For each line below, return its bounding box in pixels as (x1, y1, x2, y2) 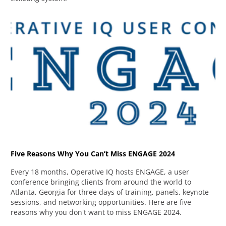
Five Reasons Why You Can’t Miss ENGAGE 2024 (11, 148, 176, 158)
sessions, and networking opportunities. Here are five (11, 197, 192, 207)
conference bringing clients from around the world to (11, 177, 192, 187)
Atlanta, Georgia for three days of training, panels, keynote (11, 187, 209, 197)
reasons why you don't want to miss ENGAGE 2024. (11, 207, 182, 217)
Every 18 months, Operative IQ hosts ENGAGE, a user (11, 166, 190, 177)
